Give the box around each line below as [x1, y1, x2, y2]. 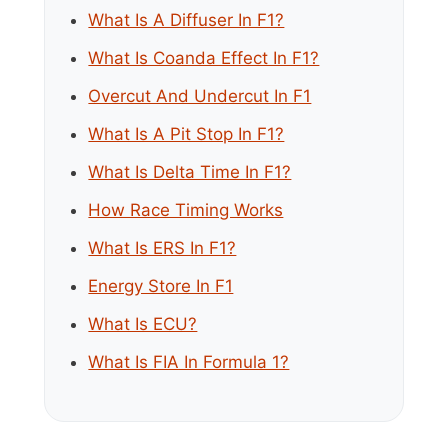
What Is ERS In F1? [88, 237, 237, 258]
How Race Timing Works [88, 199, 284, 220]
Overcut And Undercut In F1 [88, 85, 312, 106]
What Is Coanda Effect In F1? [88, 47, 320, 68]
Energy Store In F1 [88, 275, 234, 296]
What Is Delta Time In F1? [88, 161, 292, 182]
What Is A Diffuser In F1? [88, 9, 285, 30]
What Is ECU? [88, 313, 198, 334]
